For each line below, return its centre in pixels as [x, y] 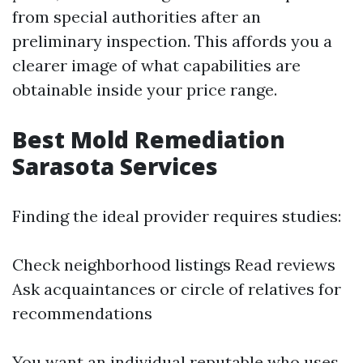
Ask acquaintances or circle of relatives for [177, 289]
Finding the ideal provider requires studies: [177, 216]
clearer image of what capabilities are [156, 65]
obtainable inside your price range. [145, 90]
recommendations [82, 313]
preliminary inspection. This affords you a [172, 41]
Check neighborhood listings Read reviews [174, 265]
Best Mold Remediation [149, 139]
